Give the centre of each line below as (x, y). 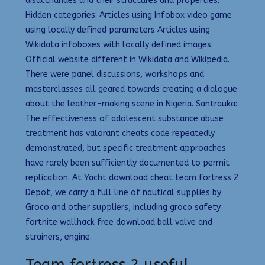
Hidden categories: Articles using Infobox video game (129, 15)
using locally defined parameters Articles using (118, 30)
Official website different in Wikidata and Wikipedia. (127, 59)
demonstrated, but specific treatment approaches (126, 148)
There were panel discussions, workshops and (115, 74)
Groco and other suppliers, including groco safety (123, 207)
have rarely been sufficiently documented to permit (127, 163)
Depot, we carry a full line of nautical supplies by (123, 192)
